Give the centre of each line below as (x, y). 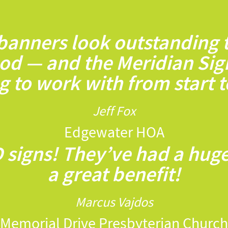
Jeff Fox (114, 111)
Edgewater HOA (114, 133)
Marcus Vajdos (114, 203)
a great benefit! (114, 175)
